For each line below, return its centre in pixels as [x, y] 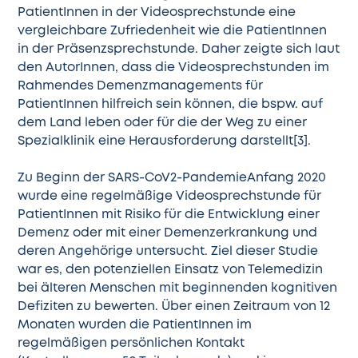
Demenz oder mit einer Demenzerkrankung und [168, 233]
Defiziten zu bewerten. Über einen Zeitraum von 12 [174, 307]
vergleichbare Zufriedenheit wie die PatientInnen [173, 31]
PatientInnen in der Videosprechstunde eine [157, 13]
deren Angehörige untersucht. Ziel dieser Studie [168, 252]
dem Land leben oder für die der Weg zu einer [163, 123]
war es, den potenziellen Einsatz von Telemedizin [171, 270]
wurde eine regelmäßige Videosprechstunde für [170, 197]
